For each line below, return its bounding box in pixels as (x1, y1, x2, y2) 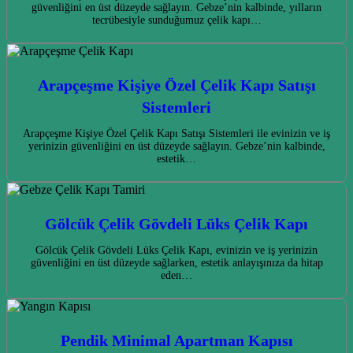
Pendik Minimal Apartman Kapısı (60, 332, 293, 350)
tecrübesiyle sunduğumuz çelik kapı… (91, 14, 262, 27)
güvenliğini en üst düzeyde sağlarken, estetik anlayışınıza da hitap (30, 257, 323, 269)
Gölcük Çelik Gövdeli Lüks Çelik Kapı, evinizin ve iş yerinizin (35, 244, 318, 257)
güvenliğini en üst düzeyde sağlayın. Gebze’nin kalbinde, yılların (32, 2, 321, 14)
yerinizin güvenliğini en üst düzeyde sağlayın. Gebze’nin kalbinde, (28, 140, 325, 153)
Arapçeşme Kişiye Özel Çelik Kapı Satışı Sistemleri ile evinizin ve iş (23, 128, 330, 140)
